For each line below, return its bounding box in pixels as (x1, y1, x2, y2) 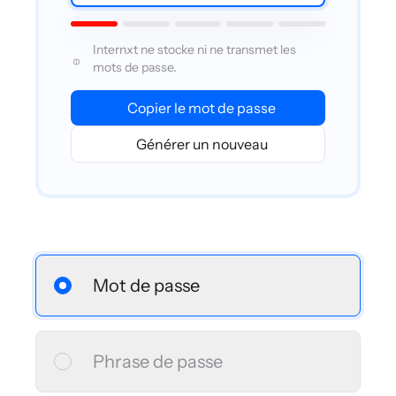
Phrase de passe (93, 351, 223, 372)
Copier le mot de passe (127, 99, 276, 117)
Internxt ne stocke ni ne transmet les (92, 42, 296, 57)
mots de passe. (92, 59, 177, 75)
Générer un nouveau (135, 135, 268, 153)
